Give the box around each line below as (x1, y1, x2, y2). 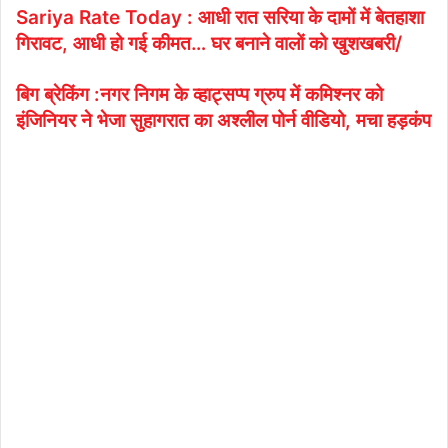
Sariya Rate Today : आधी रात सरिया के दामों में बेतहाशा (16, 5, 424, 29)
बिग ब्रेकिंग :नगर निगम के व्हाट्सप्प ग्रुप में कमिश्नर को (16, 82, 383, 106)
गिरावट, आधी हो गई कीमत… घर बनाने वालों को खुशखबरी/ (16, 31, 402, 55)
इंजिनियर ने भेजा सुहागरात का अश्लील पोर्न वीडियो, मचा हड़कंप (16, 108, 431, 132)
